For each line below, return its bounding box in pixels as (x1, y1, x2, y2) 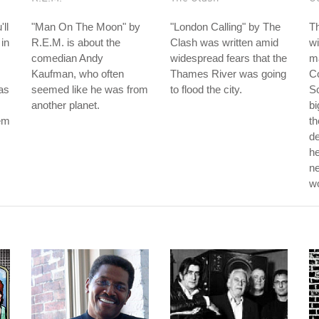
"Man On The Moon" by (31, 21, 140, 33)
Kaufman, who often (31, 68, 124, 80)
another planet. (31, 99, 100, 111)
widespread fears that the (170, 52, 287, 64)
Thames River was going (170, 68, 286, 80)
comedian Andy (31, 52, 103, 64)
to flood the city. (170, 83, 242, 95)
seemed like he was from (31, 83, 148, 95)
